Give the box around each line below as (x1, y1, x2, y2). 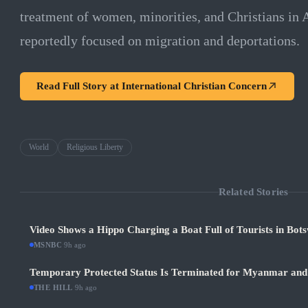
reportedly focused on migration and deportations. (19, 32, 300, 48)
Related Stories (218, 186, 289, 197)
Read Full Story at (36, 80, 122, 91)
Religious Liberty (66, 142, 123, 152)
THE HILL (33, 283, 73, 292)
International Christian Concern (121, 80, 267, 91)
